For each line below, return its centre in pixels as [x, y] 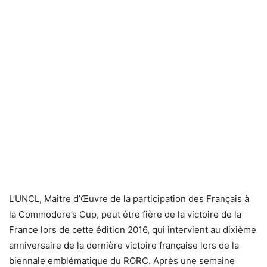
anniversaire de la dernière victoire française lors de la [124, 245]
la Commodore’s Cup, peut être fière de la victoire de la [125, 214]
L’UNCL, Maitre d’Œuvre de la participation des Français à [129, 198]
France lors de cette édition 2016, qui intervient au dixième [133, 229]
